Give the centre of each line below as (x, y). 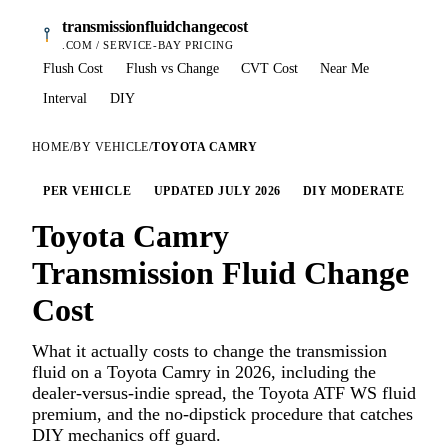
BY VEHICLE (111, 146)
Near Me (345, 68)
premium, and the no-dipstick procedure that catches (222, 414)
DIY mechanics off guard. (126, 435)
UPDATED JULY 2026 (217, 191)
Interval (65, 98)
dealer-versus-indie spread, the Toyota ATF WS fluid (224, 393)
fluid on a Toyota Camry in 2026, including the (204, 372)
